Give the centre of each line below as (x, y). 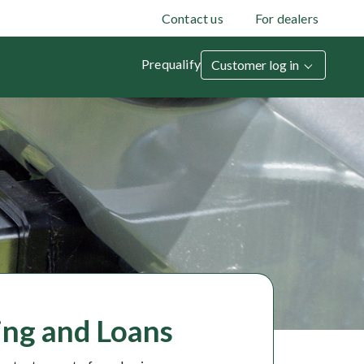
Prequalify (171, 63)
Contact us (192, 18)
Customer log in (256, 64)
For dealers (286, 18)
